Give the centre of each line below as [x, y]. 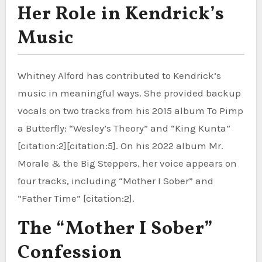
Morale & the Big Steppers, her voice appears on [127, 163]
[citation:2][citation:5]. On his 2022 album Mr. [120, 145]
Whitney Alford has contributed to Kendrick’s [119, 75]
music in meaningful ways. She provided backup [129, 93]
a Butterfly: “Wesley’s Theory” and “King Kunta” [124, 128]
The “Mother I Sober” [115, 229]
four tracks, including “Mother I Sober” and [115, 180]
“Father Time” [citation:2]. [76, 198]
